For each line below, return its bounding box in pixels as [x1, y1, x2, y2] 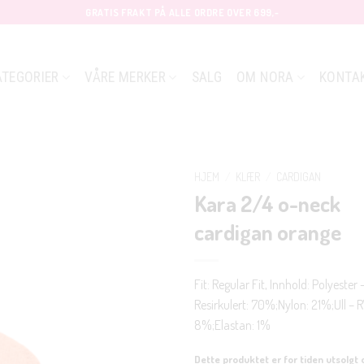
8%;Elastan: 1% [194, 316, 271, 333]
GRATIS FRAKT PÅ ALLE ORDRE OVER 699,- [84, 6, 279, 19]
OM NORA [236, 69, 294, 85]
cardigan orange [194, 217, 341, 245]
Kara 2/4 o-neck [194, 188, 340, 217]
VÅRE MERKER [84, 69, 167, 85]
